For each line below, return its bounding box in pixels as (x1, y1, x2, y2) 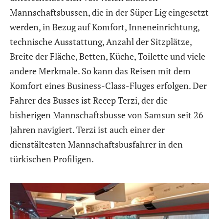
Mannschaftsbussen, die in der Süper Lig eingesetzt (10, 6, 209, 19)
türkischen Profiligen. (10, 153, 94, 165)
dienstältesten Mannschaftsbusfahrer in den (10, 138, 183, 151)
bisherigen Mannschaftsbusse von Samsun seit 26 (10, 109, 203, 121)
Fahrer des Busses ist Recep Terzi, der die (10, 94, 168, 107)
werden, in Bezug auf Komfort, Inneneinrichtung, (10, 21, 199, 33)
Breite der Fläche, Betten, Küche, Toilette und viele (10, 50, 205, 63)
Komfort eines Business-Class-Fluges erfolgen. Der (10, 80, 207, 92)
